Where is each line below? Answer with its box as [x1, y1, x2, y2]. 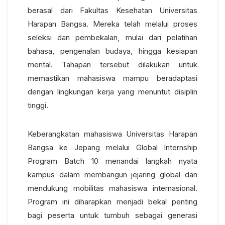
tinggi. [28, 100, 48, 110]
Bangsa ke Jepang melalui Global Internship [28, 143, 197, 153]
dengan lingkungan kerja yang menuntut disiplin [28, 87, 197, 97]
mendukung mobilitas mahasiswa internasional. [28, 183, 197, 193]
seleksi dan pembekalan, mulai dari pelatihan [28, 33, 197, 43]
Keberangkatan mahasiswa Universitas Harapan [28, 129, 197, 139]
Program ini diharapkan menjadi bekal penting [28, 197, 197, 207]
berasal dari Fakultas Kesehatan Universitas [28, 6, 197, 16]
